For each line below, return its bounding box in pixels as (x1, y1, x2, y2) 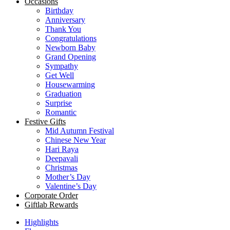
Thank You (45, 24, 81, 33)
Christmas (45, 163, 78, 172)
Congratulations (45, 33, 97, 43)
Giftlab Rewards (25, 200, 78, 209)
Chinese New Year (45, 135, 106, 144)
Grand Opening (45, 52, 96, 61)
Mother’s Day (45, 172, 90, 181)
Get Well (45, 70, 74, 80)
